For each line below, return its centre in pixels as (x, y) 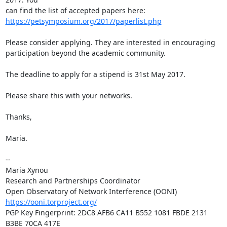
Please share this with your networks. (69, 96)
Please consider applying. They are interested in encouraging (110, 42)
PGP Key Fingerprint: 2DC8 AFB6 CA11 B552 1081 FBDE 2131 (106, 213)
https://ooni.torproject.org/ (51, 202)
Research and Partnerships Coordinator (73, 181)
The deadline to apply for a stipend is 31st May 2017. (95, 74)
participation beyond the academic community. (86, 53)
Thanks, (18, 117)
